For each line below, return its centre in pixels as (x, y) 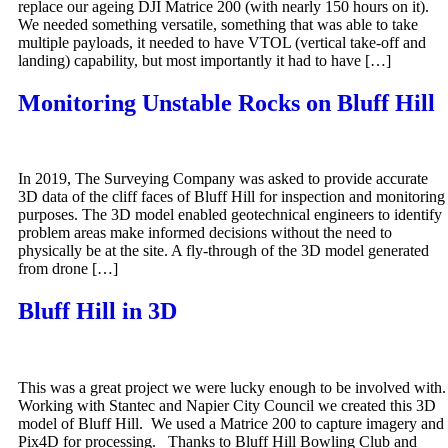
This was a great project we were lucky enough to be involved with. (232, 388)
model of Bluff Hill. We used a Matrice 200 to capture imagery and (231, 424)
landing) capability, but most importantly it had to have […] (204, 60)
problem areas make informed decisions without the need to (205, 233)
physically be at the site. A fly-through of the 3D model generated (223, 251)
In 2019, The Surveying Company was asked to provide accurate (223, 179)
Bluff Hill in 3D (97, 311)
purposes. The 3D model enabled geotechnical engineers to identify (230, 215)
